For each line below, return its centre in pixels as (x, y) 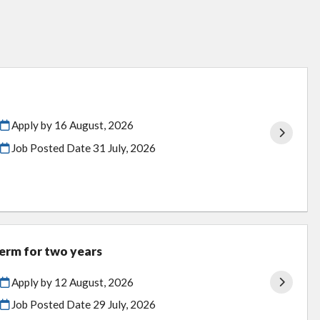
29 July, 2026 (124, 305)
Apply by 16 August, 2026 (71, 125)
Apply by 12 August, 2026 (71, 282)
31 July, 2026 (124, 147)
